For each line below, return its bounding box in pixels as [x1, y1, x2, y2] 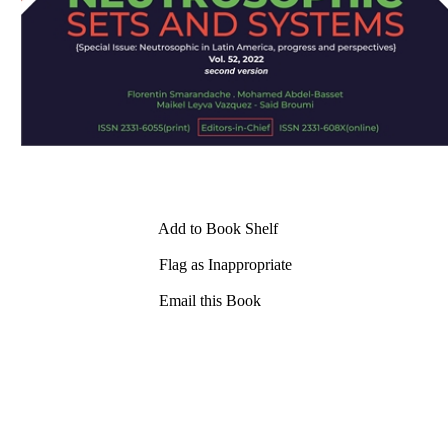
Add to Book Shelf [155, 220, 278, 238]
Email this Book [155, 292, 261, 310]
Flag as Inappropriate [155, 256, 292, 274]
